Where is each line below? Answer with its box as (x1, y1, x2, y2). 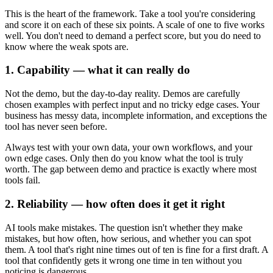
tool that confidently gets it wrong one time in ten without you (5, 255, 242, 266)
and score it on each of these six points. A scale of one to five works (5, 19, 264, 30)
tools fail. (5, 175, 40, 186)
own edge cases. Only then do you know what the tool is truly (5, 153, 243, 164)
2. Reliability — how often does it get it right (5, 197, 225, 210)
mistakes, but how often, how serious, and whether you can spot (5, 233, 251, 244)
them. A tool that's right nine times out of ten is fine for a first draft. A (5, 244, 268, 255)
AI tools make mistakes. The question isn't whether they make (5, 222, 243, 233)
